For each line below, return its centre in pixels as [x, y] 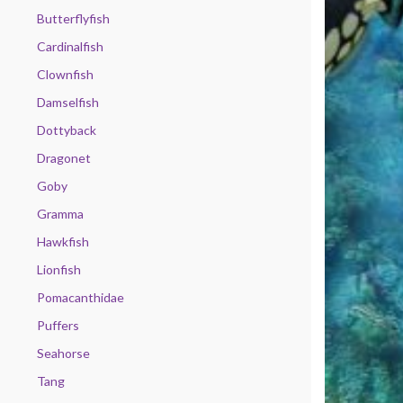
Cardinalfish [70, 46]
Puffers [58, 325]
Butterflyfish [73, 18]
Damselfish [68, 102]
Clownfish [65, 74]
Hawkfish [63, 242]
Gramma [60, 214]
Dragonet [64, 158]
